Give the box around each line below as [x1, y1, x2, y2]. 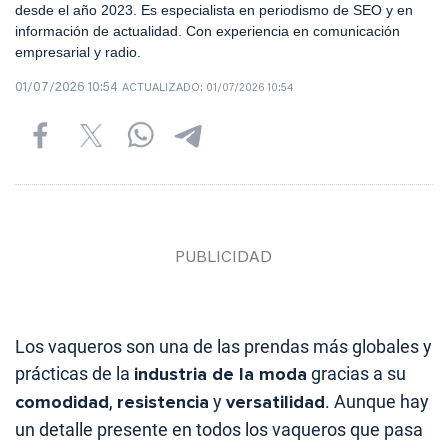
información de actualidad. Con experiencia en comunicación [15, 22, 400, 39]
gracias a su [307, 362, 406, 384]
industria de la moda [134, 362, 307, 385]
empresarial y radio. [15, 43, 141, 60]
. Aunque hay [325, 390, 429, 412]
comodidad [15, 390, 109, 413]
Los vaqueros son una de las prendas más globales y [15, 335, 432, 357]
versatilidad [226, 390, 325, 413]
